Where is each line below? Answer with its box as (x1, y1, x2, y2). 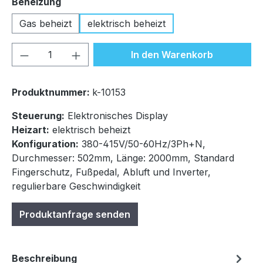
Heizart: (12, 124, 49, 136)
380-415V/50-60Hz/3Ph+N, (82, 138, 205, 150)
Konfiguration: (12, 138, 79, 150)
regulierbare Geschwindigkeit (12, 180, 140, 193)
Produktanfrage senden (19, 208, 130, 221)
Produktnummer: (12, 86, 92, 99)
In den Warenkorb (131, 49, 214, 61)
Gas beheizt (19, 18, 72, 30)
